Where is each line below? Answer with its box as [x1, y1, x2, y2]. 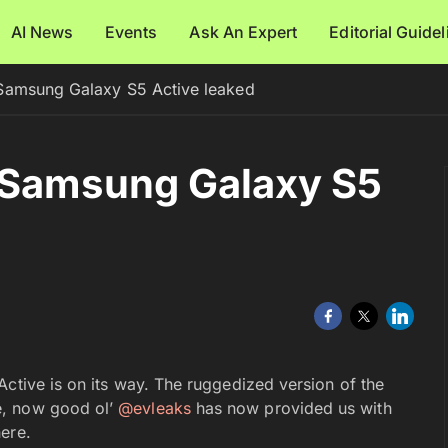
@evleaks [118, 398, 191, 418]
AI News [10, 22, 74, 42]
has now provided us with [190, 398, 392, 418]
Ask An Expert [189, 22, 298, 42]
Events [105, 22, 158, 42]
